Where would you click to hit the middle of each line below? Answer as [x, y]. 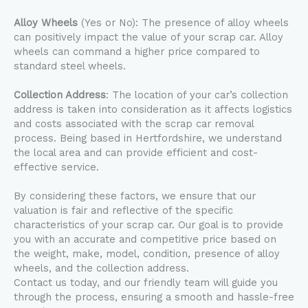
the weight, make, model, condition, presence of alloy [147, 254]
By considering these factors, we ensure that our [135, 196]
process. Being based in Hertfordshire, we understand [148, 138]
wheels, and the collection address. [101, 268]
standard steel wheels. [70, 66]
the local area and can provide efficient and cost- [136, 153]
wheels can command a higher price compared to [137, 52]
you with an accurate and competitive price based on [145, 239]
